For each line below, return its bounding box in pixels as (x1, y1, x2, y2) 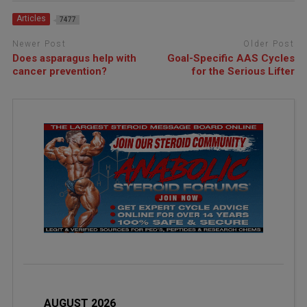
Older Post (243, 39, 295, 49)
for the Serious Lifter (192, 64, 295, 77)
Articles (16, 14, 46, 24)
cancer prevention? (12, 64, 107, 77)
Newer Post (12, 39, 66, 49)
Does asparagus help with (12, 51, 136, 64)
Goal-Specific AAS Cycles (167, 51, 295, 64)
